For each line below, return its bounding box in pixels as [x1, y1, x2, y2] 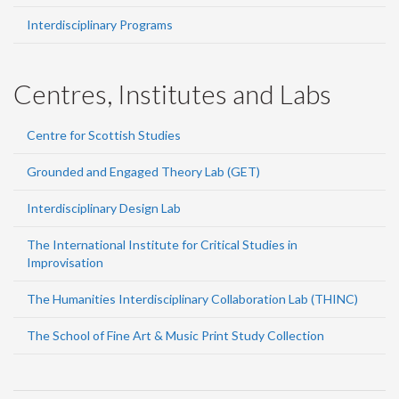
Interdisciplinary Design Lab [27, 200, 181, 216]
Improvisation [27, 255, 103, 270]
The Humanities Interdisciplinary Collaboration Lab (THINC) [27, 291, 358, 306]
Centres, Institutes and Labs [13, 77, 331, 110]
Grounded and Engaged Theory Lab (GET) [27, 164, 260, 179]
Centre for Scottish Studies [27, 127, 181, 142]
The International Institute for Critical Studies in [27, 237, 297, 252]
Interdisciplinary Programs [27, 17, 173, 32]
